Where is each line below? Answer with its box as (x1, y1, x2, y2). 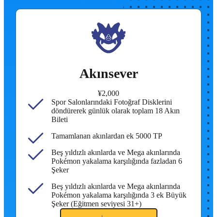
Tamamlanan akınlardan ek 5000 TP (51, 132, 162, 140)
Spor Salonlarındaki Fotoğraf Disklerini (51, 98, 172, 107)
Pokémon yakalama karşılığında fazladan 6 (51, 157, 182, 166)
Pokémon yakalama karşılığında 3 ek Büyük (51, 191, 186, 200)
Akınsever (79, 66, 138, 81)
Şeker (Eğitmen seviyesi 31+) (51, 200, 141, 208)
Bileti (51, 115, 68, 124)
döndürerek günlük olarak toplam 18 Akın (51, 107, 180, 115)
